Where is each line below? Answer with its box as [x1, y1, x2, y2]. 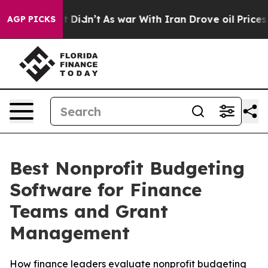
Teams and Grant [10, 200, 168, 223]
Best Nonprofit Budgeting [10, 157, 245, 179]
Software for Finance [10, 178, 202, 201]
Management [10, 221, 130, 244]
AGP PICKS [7, 14, 56, 25]
